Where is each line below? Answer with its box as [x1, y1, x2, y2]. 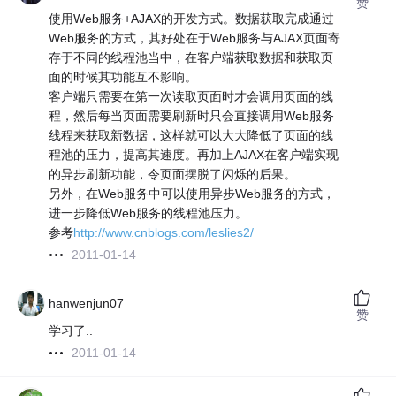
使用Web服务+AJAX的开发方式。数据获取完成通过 [49, 11, 335, 27]
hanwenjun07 [49, 296, 125, 311]
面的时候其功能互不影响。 [49, 70, 198, 85]
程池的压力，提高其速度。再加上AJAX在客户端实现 [49, 148, 339, 163]
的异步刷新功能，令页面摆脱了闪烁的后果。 [49, 167, 297, 182]
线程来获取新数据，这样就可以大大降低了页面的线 [49, 128, 334, 143]
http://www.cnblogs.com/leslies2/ [73, 225, 255, 240]
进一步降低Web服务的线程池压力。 [49, 206, 248, 221]
